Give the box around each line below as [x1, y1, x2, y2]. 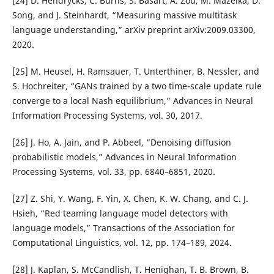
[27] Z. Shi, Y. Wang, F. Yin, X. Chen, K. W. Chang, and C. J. [12, 193, 248, 205]
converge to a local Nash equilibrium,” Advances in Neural [12, 95, 253, 107]
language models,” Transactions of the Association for [12, 222, 235, 234]
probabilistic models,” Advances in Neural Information [12, 151, 237, 163]
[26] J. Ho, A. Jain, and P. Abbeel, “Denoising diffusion [12, 136, 231, 149]
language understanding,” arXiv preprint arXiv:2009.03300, [12, 24, 256, 36]
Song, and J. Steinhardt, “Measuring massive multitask [12, 9, 237, 21]
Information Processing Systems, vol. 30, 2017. [12, 109, 202, 122]
